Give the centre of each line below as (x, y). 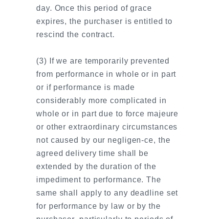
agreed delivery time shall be (93, 153)
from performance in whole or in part (106, 74)
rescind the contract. (76, 34)
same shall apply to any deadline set (107, 193)
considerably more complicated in (101, 100)
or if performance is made (86, 87)
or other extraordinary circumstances (107, 127)
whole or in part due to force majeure (108, 114)
